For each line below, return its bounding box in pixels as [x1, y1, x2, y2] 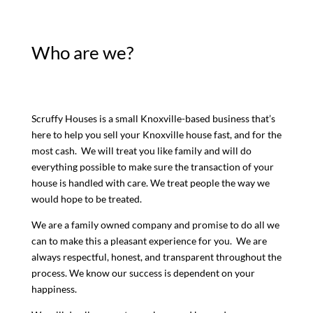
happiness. [31, 283, 77, 296]
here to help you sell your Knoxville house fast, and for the [31, 129, 282, 141]
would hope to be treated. [31, 193, 142, 205]
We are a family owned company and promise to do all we [31, 219, 279, 231]
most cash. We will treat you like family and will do [31, 145, 252, 157]
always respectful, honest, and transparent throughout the [31, 251, 282, 263]
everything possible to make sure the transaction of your [31, 161, 274, 173]
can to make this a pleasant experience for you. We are [31, 235, 267, 247]
